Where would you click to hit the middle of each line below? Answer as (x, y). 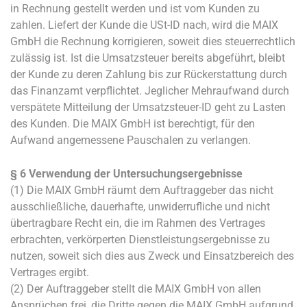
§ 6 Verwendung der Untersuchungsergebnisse (126, 174)
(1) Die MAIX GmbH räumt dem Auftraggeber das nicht (142, 190)
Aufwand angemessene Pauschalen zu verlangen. (131, 140)
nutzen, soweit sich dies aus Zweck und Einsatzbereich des (152, 256)
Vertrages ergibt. (50, 272)
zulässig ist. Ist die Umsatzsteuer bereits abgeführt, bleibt (148, 58)
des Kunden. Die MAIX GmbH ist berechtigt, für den (133, 124)
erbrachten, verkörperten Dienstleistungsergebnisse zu (140, 240)
